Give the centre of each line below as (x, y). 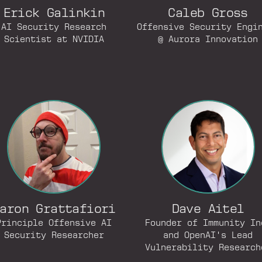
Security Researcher (54, 236)
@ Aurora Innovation (208, 40)
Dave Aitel (208, 210)
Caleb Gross (208, 14)
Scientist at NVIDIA (54, 40)
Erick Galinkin (54, 14)
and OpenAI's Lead (208, 236)
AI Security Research (54, 27)
